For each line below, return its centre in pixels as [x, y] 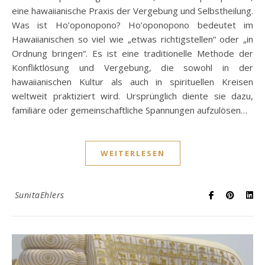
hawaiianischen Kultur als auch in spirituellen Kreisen [132, 81]
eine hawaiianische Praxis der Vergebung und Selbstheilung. [132, 10]
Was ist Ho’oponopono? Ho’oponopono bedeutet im [132, 25]
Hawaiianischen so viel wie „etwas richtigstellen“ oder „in [132, 39]
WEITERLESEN [132, 153]
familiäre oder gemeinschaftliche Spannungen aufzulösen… [130, 110]
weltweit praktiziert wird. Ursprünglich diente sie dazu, [132, 96]
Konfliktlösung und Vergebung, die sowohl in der [132, 67]
